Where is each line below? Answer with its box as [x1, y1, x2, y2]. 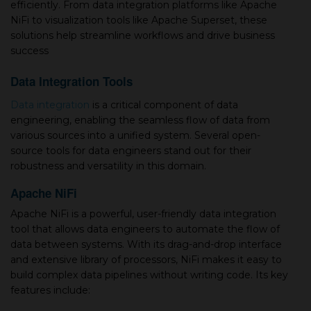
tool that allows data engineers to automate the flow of [10, 223, 280, 235]
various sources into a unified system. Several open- [10, 129, 260, 142]
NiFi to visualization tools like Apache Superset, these [10, 14, 267, 26]
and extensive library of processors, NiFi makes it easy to [10, 253, 282, 266]
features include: [10, 284, 90, 296]
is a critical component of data [90, 99, 238, 111]
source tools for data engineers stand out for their [10, 144, 251, 157]
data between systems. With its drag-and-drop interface [10, 238, 282, 251]
